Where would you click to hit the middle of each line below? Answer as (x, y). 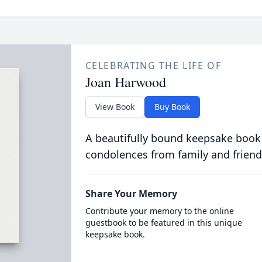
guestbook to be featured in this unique (163, 223)
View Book (115, 107)
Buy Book (172, 107)
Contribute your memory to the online (159, 211)
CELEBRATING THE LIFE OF (153, 65)
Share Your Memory (131, 194)
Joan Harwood (125, 82)
